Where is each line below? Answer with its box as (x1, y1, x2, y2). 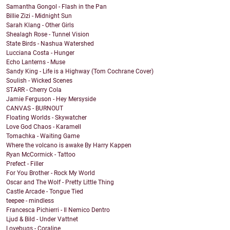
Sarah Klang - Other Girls (6, 22, 74, 29)
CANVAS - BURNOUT (6, 105, 63, 112)
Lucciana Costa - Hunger (6, 49, 74, 57)
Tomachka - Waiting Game (6, 132, 80, 140)
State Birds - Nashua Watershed (6, 40, 94, 48)
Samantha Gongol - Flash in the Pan (6, 3, 107, 11)
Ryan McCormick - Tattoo (6, 151, 75, 159)
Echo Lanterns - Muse (6, 59, 65, 66)
